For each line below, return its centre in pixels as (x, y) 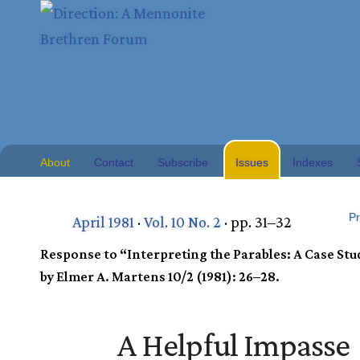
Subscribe (183, 162)
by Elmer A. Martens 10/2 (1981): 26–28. (160, 276)
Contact (114, 162)
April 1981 (103, 222)
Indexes (313, 162)
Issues (252, 162)
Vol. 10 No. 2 (182, 222)
